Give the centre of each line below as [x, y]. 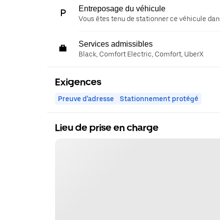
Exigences [78, 82]
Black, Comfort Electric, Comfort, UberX [141, 54]
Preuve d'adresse [86, 99]
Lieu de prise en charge [107, 128]
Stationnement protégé [159, 99]
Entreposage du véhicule [122, 9]
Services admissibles [116, 44]
